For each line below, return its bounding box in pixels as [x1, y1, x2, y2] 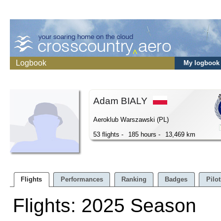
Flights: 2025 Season [13, 195, 196, 216]
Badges [165, 176, 188, 184]
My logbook [184, 59, 220, 67]
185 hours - [128, 130, 160, 138]
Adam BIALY [93, 96, 150, 106]
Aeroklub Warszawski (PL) [93, 115, 169, 123]
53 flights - [93, 130, 123, 138]
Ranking [121, 176, 147, 184]
